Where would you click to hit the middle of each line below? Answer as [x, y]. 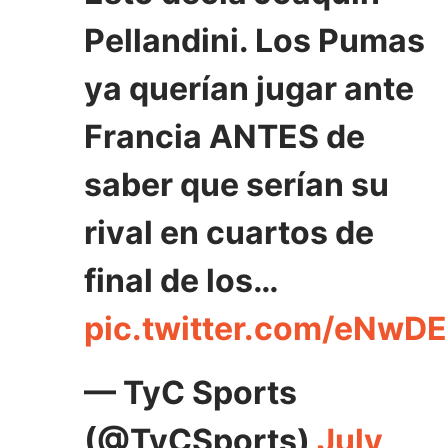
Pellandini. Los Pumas [254, 41]
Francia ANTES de [224, 137]
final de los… [181, 281]
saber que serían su [236, 185]
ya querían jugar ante [249, 89]
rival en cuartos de [229, 233]
